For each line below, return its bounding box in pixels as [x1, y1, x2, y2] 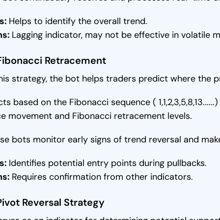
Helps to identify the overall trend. [8, 15, 147, 27]
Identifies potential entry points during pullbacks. [8, 157, 207, 169]
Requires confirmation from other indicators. [11, 171, 193, 183]
